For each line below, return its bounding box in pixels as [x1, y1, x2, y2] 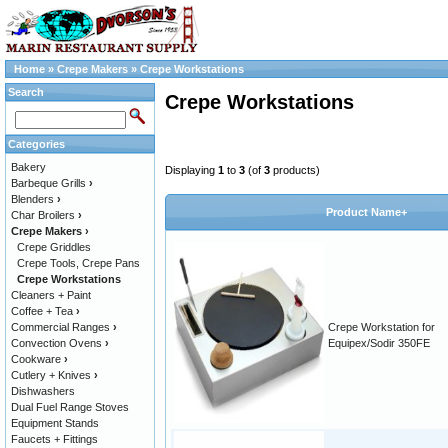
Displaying [165, 164, 218, 177]
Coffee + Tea [11, 305, 73, 317]
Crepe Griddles [17, 241, 91, 253]
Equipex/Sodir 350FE [328, 337, 430, 350]
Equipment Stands [11, 417, 99, 429]
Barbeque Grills [11, 177, 86, 189]
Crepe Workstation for [328, 321, 435, 334]
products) [270, 164, 320, 177]
